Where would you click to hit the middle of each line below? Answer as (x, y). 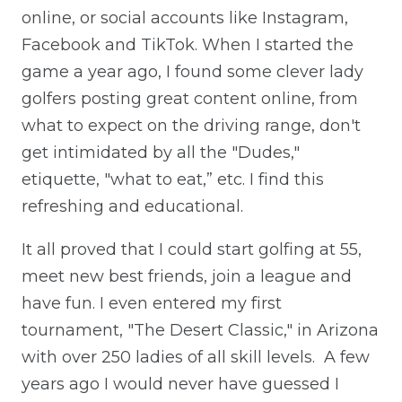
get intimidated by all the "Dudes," (161, 152)
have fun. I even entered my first (152, 303)
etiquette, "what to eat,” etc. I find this (173, 179)
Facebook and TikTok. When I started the (188, 44)
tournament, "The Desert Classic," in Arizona (200, 330)
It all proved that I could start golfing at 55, (192, 249)
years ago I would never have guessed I (180, 384)
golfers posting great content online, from (190, 98)
